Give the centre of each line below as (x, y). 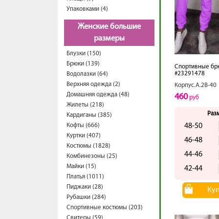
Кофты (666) (83, 125)
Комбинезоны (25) (92, 156)
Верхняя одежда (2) (93, 84)
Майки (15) (81, 166)
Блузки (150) (84, 54)
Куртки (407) (84, 136)
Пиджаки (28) (85, 187)
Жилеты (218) (85, 105)
